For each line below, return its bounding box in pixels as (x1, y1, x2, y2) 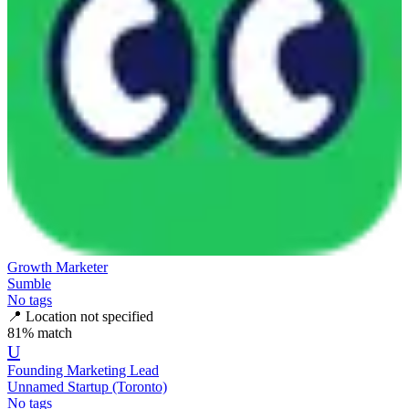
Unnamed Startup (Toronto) (7, 378, 167, 394)
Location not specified (26, 308, 153, 324)
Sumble (7, 275, 51, 291)
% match (22, 324, 72, 341)
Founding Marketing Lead (7, 362, 159, 378)
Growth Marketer (7, 258, 108, 275)
